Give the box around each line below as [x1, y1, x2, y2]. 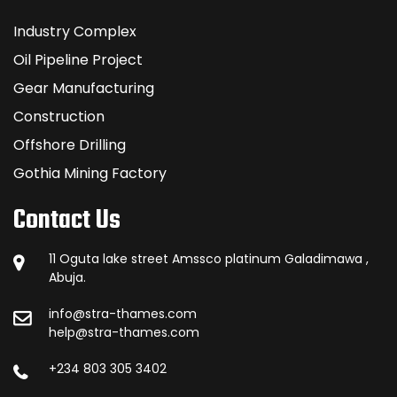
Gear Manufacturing [13, 77, 154, 98]
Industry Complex [13, 20, 136, 42]
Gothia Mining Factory [13, 162, 167, 183]
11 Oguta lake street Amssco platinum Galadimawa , [49, 249, 369, 268]
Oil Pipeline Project [13, 49, 143, 70]
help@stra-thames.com [49, 323, 199, 341]
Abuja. [49, 268, 86, 286]
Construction [13, 105, 105, 127]
